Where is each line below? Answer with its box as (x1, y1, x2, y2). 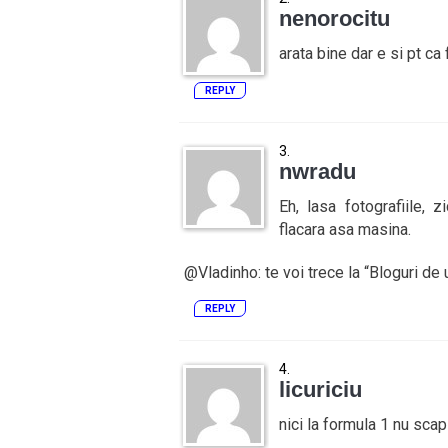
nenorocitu (278, 6, 390, 31)
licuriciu (278, 377, 362, 402)
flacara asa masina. (278, 220, 411, 239)
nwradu (278, 159, 356, 184)
